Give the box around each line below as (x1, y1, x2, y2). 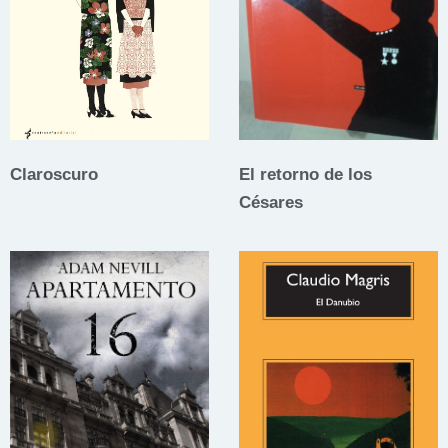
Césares (239, 192, 303, 213)
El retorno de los (239, 164, 372, 185)
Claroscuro (10, 164, 98, 185)
